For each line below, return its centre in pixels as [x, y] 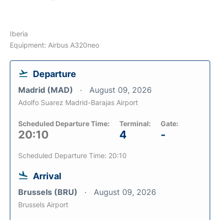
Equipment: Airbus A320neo [55, 45]
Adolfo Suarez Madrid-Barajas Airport [78, 102]
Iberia [19, 33]
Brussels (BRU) [49, 192]
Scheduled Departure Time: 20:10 [72, 155]
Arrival [47, 176]
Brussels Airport [43, 204]
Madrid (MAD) [47, 90]
